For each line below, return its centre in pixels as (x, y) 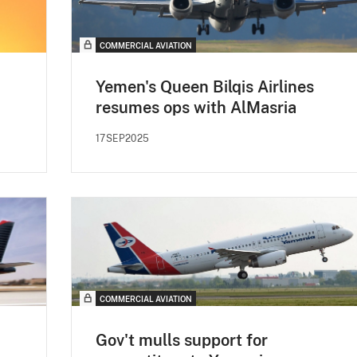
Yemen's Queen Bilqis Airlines (205, 87)
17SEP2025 (123, 139)
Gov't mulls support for (182, 341)
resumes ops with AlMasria (196, 108)
